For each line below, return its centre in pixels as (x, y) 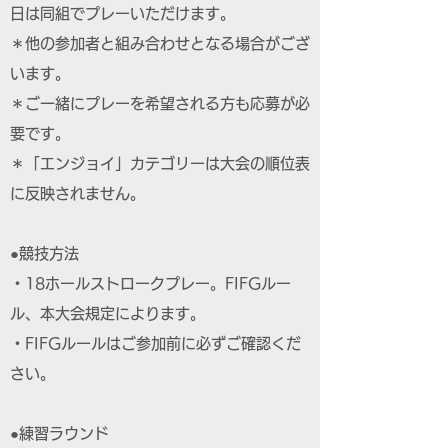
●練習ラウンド (59, 433)
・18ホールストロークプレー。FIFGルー (150, 283)
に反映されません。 (77, 193)
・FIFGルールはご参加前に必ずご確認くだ (155, 343)
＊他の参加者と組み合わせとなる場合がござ (160, 43)
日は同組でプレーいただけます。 (122, 13)
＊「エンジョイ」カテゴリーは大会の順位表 (160, 163)
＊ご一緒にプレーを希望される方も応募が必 (160, 103)
